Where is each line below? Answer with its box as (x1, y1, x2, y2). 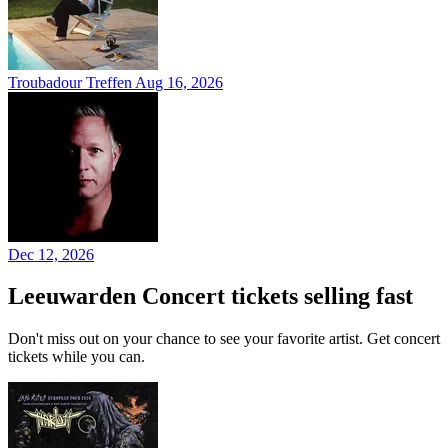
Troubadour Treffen (8, 73, 132, 91)
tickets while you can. (8, 348, 145, 366)
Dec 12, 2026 (8, 245, 94, 263)
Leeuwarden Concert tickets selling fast (8, 283, 413, 310)
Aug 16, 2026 (135, 73, 223, 91)
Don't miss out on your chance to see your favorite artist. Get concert (8, 330, 440, 348)
